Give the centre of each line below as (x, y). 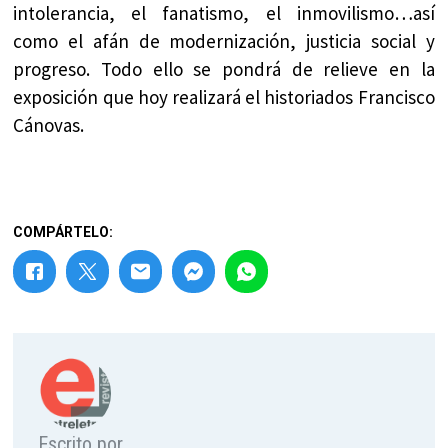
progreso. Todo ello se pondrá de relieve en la (224, 68)
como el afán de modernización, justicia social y (224, 40)
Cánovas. (49, 124)
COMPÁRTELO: (63, 231)
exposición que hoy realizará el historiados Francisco (224, 96)
